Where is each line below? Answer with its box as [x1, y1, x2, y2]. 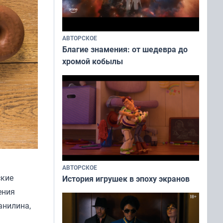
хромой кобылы [62, 55, 123, 67]
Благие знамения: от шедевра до [62, 43, 188, 55]
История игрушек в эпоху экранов [62, 173, 190, 184]
